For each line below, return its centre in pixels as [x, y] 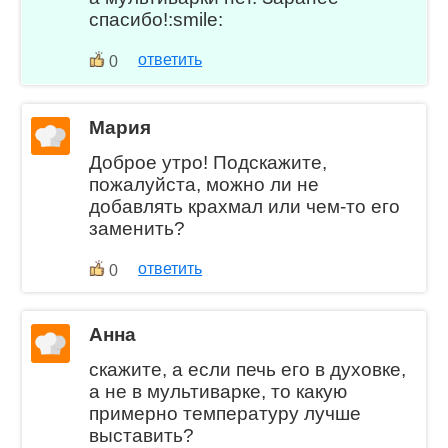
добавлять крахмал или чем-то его [245, 206]
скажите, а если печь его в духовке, [248, 370]
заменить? [137, 228]
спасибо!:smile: [156, 19]
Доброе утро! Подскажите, [208, 162]
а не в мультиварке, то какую [218, 392]
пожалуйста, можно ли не [204, 184]
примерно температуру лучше [225, 414]
